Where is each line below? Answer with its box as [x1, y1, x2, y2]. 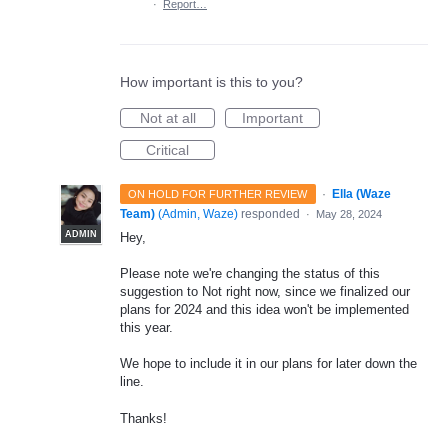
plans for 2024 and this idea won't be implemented [120, 302, 409, 318]
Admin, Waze [162, 207, 234, 221]
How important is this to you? [120, 74, 303, 90]
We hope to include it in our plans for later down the [120, 356, 417, 372]
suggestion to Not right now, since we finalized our [120, 284, 410, 300]
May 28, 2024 [316, 208, 382, 220]
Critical [146, 142, 189, 158]
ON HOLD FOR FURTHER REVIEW [128, 188, 308, 200]
